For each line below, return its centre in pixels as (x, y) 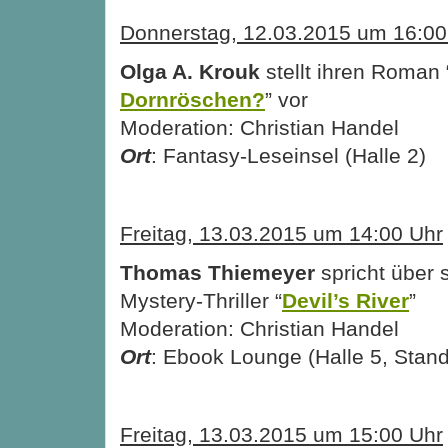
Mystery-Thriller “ (201, 300)
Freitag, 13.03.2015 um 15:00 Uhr (281, 434)
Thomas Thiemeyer (217, 272)
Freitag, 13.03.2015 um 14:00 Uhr (281, 233)
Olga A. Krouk (190, 71)
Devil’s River (345, 300)
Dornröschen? (192, 99)
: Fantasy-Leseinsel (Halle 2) (288, 155)
